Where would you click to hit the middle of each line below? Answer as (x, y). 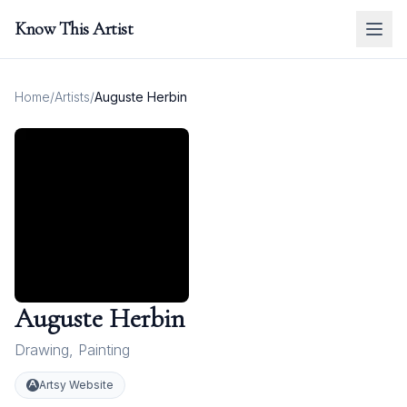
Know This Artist (74, 29)
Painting (104, 350)
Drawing (42, 350)
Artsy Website (76, 385)
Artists (72, 97)
